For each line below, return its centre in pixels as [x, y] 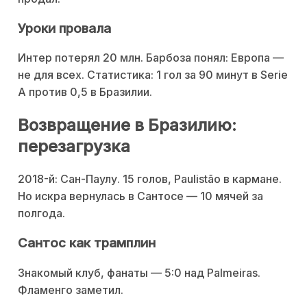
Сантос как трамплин [87, 243]
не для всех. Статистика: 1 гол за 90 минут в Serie [153, 75]
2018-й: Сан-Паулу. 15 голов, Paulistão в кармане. [150, 179]
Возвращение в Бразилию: [127, 125]
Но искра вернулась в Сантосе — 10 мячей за [140, 196]
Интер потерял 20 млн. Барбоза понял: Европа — [151, 58]
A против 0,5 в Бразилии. [85, 92]
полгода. [41, 213]
